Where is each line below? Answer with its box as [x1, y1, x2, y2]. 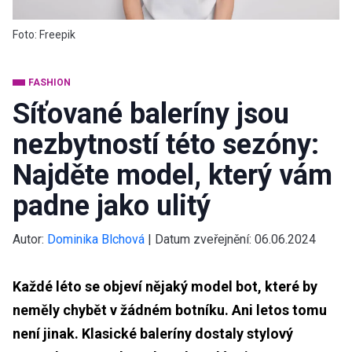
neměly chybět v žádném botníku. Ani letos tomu [13, 301, 327, 318]
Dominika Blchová [47, 231, 145, 247]
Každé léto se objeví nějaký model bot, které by [13, 277, 317, 295]
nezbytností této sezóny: [13, 127, 319, 161]
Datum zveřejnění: [155, 231, 255, 247]
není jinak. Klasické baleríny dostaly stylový [13, 324, 293, 342]
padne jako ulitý [13, 189, 211, 222]
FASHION [28, 76, 71, 88]
